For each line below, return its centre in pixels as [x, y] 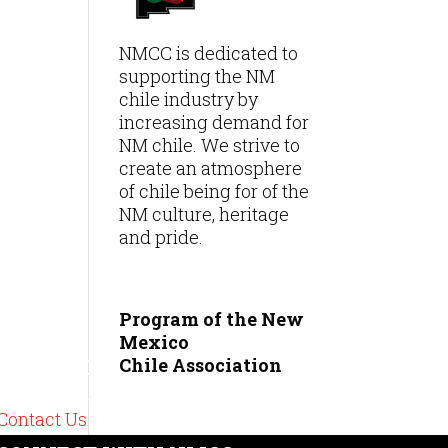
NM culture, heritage [204, 214]
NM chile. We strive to [210, 145]
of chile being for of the [214, 191]
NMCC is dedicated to [209, 53]
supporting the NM [197, 76]
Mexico [154, 342]
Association [227, 365]
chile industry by [189, 99]
